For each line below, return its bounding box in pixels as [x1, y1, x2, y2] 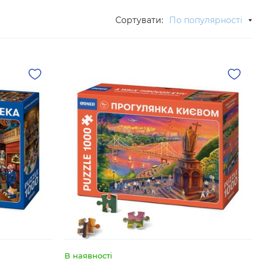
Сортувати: [115, 15, 163, 25]
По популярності [169, 15, 243, 25]
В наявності [64, 251, 113, 260]
